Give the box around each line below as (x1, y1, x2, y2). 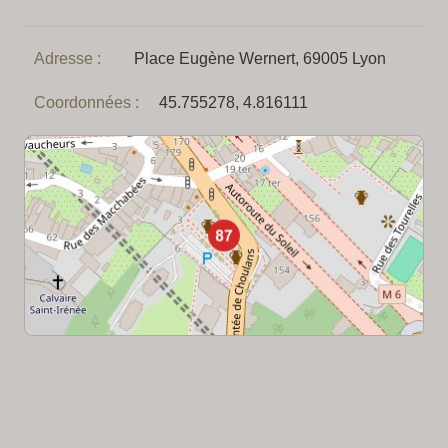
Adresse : (34, 49, 101, 67)
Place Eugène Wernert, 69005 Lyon (134, 49, 386, 67)
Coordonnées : (34, 93, 139, 111)
